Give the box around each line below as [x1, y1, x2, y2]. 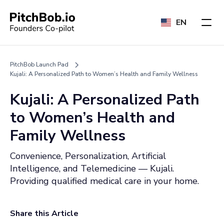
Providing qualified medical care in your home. [10, 175, 199, 187]
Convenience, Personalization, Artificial [10, 150, 166, 162]
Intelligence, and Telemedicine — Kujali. [10, 162, 174, 174]
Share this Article [10, 208, 78, 219]
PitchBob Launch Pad [10, 60, 68, 68]
